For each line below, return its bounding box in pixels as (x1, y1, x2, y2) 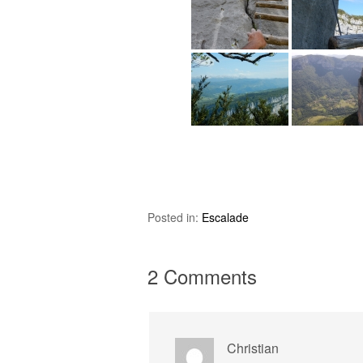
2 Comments (147, 262, 257, 290)
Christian (227, 339, 279, 357)
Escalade (202, 209, 249, 225)
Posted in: (147, 209, 202, 225)
